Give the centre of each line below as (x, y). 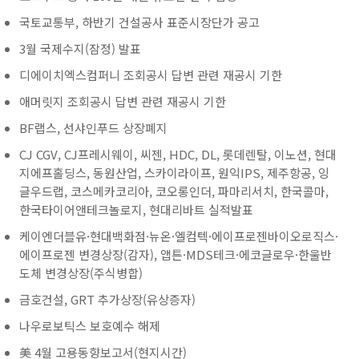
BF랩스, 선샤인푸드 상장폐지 (93, 128)
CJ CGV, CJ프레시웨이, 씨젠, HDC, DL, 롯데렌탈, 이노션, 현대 (178, 154)
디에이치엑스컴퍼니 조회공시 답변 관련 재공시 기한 (151, 75)
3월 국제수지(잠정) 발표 (80, 48)
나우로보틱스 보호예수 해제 (90, 326)
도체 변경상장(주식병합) (81, 273)
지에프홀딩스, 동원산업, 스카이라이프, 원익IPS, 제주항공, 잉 (174, 173)
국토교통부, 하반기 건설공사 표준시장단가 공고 (139, 22)
